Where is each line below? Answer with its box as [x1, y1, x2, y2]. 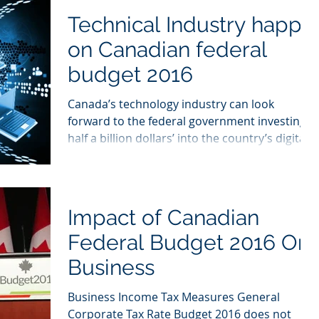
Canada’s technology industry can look [68, 95, 274, 112]
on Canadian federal [68, 36, 267, 62]
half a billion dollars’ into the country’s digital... [68, 130, 317, 146]
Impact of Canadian [68, 204, 259, 230]
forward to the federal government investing [68, 113, 306, 129]
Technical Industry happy [68, 11, 313, 37]
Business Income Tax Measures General [68, 288, 280, 305]
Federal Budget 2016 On [68, 229, 310, 255]
